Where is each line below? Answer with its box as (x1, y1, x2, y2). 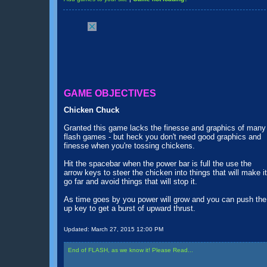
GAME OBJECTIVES (64, 88, 156, 98)
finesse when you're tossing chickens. (64, 141, 195, 150)
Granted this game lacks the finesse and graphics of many (64, 123, 266, 132)
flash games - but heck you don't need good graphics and (64, 132, 261, 141)
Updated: (64, 226, 91, 232)
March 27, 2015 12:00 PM (91, 226, 163, 232)
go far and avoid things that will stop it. (64, 177, 197, 186)
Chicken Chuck (64, 105, 119, 114)
